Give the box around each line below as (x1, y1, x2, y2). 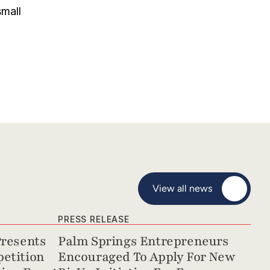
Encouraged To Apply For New (58, 248, 236, 266)
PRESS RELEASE (58, 214, 130, 224)
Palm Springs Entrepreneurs (58, 233, 229, 250)
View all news (152, 183, 212, 194)
